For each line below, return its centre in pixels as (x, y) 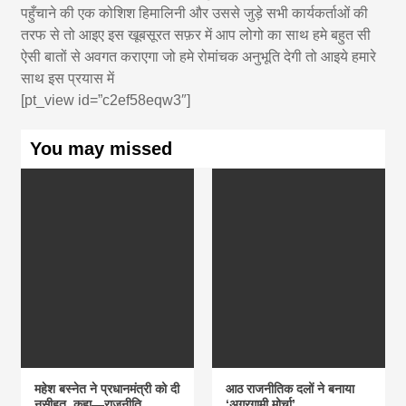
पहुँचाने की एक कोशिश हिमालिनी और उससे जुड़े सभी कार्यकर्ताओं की (195, 13)
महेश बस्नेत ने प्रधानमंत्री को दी (107, 388)
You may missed (101, 148)
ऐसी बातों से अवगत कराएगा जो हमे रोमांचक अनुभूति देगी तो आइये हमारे (199, 56)
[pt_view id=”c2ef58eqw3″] (106, 100)
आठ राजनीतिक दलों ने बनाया (290, 388)
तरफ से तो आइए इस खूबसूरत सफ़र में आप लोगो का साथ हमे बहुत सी (196, 34)
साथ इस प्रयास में (68, 78)
